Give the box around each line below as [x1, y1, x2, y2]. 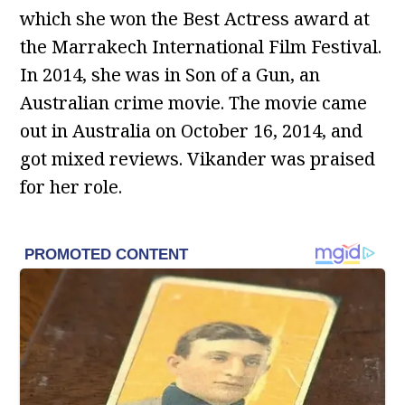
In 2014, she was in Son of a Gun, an [20, 62, 321, 88]
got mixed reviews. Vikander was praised [20, 146, 376, 172]
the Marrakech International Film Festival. [20, 34, 382, 60]
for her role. [20, 174, 123, 200]
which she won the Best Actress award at [20, 6, 371, 32]
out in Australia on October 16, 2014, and [20, 118, 363, 144]
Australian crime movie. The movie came [20, 90, 368, 116]
